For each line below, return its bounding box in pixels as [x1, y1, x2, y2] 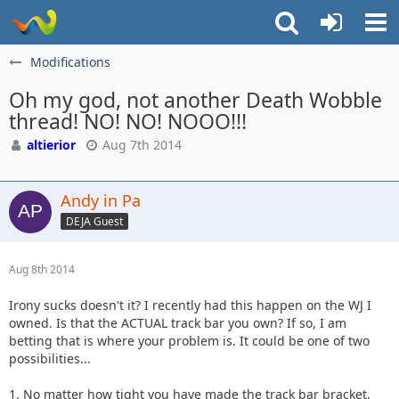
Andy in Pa [61, 190, 141, 211]
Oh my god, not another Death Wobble [9, 85, 382, 114]
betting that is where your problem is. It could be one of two [9, 332, 370, 349]
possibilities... [9, 350, 91, 367]
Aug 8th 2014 [9, 262, 75, 277]
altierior [27, 136, 76, 153]
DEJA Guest [66, 213, 123, 229]
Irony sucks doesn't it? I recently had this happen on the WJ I [9, 297, 371, 313]
